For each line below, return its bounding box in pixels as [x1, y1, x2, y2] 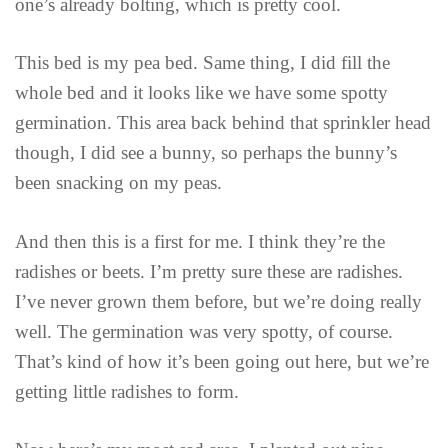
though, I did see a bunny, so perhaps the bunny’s [15, 142, 397, 164]
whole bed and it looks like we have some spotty [15, 82, 388, 104]
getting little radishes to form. [15, 380, 239, 402]
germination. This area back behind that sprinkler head [15, 112, 431, 134]
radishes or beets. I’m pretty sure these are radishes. [15, 260, 403, 282]
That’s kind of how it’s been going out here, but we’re [15, 350, 429, 372]
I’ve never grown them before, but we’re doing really [15, 290, 422, 312]
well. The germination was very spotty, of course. [15, 320, 393, 342]
